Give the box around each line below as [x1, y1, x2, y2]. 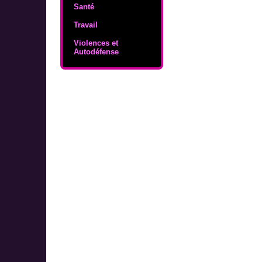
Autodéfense [73, 47, 119, 56]
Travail [73, 20, 98, 29]
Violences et [73, 38, 118, 47]
